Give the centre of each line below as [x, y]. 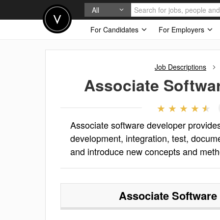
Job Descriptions [180, 67]
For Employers [182, 29]
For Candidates [115, 29]
